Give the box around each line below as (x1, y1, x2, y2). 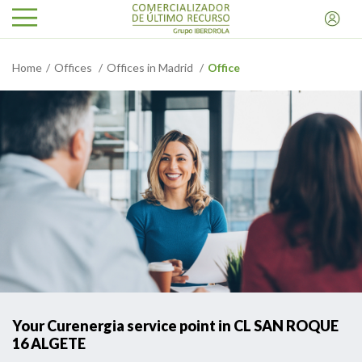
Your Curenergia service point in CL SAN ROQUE (12, 317, 339, 335)
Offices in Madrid (107, 61, 196, 74)
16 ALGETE (12, 335, 86, 352)
